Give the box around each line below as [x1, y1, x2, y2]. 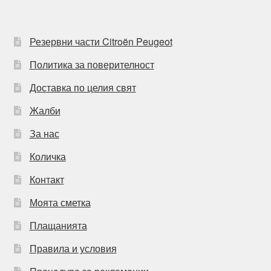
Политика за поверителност [29, 57, 154, 71]
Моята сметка [29, 195, 91, 209]
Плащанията [29, 218, 87, 232]
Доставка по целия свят [29, 80, 136, 94]
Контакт [29, 172, 64, 186]
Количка [29, 149, 66, 163]
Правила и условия [29, 241, 117, 255]
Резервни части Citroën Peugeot [29, 34, 172, 48]
